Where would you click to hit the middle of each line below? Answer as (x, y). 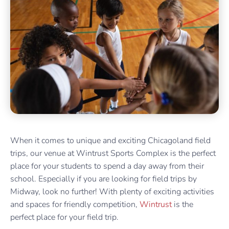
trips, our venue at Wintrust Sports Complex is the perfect (113, 153)
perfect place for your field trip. (65, 217)
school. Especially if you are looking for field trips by (104, 179)
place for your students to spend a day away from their (107, 166)
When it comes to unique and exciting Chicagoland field (110, 140)
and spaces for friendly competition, (75, 204)
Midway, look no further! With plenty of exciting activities (112, 191)
